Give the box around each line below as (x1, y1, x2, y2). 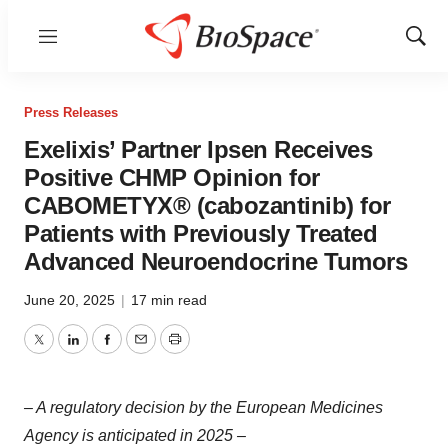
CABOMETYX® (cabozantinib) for (24, 192, 391, 219)
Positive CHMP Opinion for (24, 164, 320, 191)
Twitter (37, 342, 85, 360)
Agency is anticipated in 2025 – (24, 427, 246, 444)
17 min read (131, 292, 207, 308)
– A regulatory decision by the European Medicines (24, 399, 383, 416)
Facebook (105, 342, 177, 360)
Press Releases (24, 105, 118, 120)
